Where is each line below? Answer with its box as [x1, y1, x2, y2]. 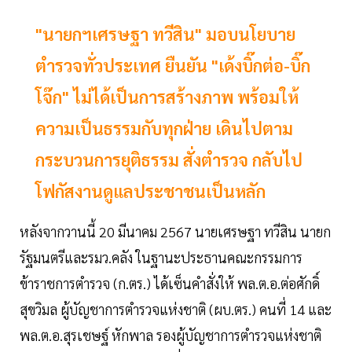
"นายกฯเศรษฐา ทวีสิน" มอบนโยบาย [35, 23, 295, 46]
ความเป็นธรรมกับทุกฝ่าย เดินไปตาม [35, 117, 293, 140]
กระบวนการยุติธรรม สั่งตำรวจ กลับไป [35, 148, 302, 171]
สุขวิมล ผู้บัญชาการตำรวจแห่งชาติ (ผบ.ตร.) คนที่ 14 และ [20, 300, 332, 319]
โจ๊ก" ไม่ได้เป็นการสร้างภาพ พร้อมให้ [35, 86, 299, 108]
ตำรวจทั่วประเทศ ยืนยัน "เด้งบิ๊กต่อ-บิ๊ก [35, 54, 310, 77]
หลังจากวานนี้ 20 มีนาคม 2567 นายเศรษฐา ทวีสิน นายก [20, 222, 331, 241]
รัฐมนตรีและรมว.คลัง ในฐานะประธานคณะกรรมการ [20, 248, 302, 267]
